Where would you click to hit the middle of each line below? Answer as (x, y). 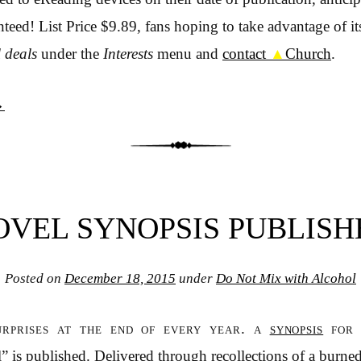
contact (246, 54)
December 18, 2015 (120, 278)
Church (308, 54)
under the (72, 54)
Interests (130, 54)
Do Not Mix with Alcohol (286, 278)
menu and (190, 54)
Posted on (35, 278)
